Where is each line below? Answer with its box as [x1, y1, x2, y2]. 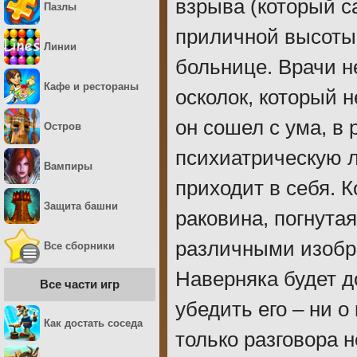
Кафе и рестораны [44, 80, 139, 92]
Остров [44, 120, 81, 132]
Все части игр [40, 277, 120, 291]
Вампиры [44, 160, 92, 172]
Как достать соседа [44, 317, 143, 329]
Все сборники [44, 240, 115, 252]
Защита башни [44, 200, 118, 212]
